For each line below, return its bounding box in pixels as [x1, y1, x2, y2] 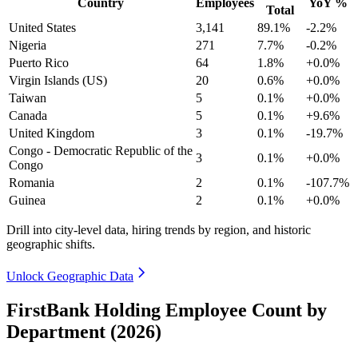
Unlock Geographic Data [6, 268, 133, 283]
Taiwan [9, 90, 46, 105]
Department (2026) [6, 320, 161, 342]
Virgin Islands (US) [9, 73, 107, 87]
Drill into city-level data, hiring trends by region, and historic [6, 222, 311, 237]
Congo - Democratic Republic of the [9, 143, 193, 157]
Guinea [9, 193, 46, 207]
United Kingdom [9, 125, 94, 140]
